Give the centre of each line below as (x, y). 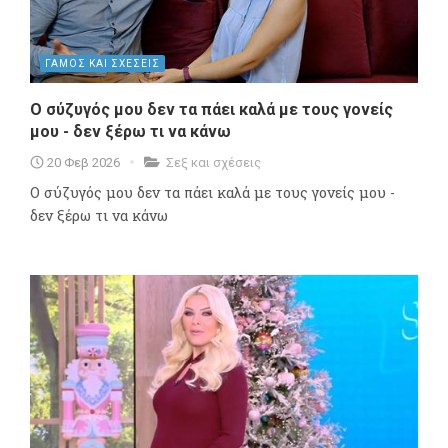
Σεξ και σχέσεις (213, 162)
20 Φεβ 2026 (83, 162)
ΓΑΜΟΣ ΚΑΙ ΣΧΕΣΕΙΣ (102, 63)
